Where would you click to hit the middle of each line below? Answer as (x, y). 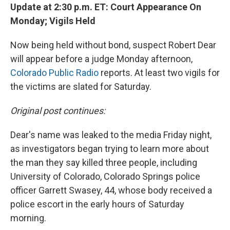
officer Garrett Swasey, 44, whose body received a (111, 190)
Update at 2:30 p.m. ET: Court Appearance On (106, 7)
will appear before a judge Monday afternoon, (101, 59)
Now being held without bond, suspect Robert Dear (113, 45)
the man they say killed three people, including (104, 163)
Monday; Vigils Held (53, 21)
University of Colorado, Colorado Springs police (105, 177)
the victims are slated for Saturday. (81, 87)
